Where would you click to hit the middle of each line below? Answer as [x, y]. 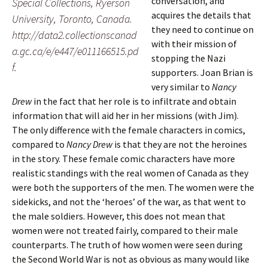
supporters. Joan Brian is [202, 72]
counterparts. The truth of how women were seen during [127, 245]
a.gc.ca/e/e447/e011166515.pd [75, 51]
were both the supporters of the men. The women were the [133, 187]
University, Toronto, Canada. [72, 19]
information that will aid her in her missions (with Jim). [125, 115]
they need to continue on [202, 29]
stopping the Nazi [188, 58]
